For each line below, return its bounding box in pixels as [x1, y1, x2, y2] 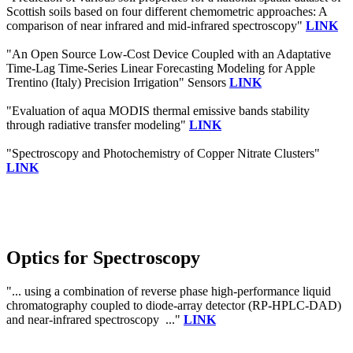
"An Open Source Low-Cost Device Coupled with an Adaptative [6, 47, 331, 61]
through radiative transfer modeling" [6, 118, 189, 132]
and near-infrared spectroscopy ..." [6, 313, 184, 327]
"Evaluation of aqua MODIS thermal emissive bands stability [6, 104, 310, 118]
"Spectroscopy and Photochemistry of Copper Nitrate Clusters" [6, 147, 320, 161]
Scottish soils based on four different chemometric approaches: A [6, 5, 327, 19]
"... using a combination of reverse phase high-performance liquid [6, 284, 331, 299]
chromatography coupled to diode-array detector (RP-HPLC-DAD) [6, 299, 341, 313]
